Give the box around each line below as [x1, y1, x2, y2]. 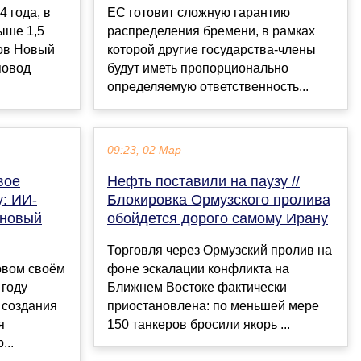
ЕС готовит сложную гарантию [107, 6, 290, 20]
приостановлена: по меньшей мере [107, 299, 319, 313]
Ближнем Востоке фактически [107, 280, 287, 295]
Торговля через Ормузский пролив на [107, 243, 332, 258]
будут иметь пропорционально [107, 61, 288, 76]
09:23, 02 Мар [107, 144, 181, 157]
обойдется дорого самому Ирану [107, 210, 328, 227]
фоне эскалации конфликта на [107, 262, 289, 276]
